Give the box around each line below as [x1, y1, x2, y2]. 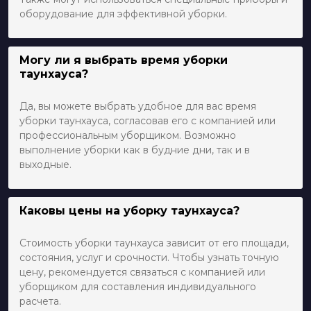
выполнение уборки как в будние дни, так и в [19, 144, 250, 157]
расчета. [19, 295, 61, 308]
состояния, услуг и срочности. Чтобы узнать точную [19, 251, 279, 264]
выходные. [19, 158, 72, 171]
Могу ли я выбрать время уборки [19, 53, 228, 67]
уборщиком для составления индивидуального [19, 280, 256, 294]
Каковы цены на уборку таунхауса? [19, 204, 239, 218]
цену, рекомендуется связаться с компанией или [19, 266, 265, 279]
